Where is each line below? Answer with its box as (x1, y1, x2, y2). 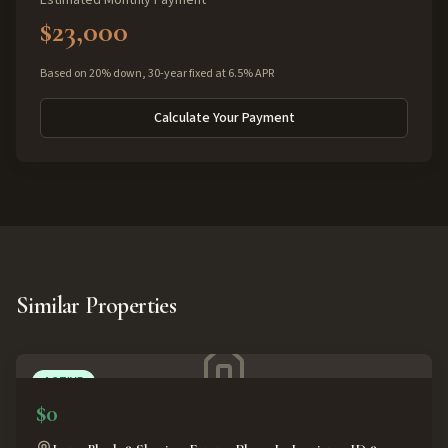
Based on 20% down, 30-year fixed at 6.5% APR (40, 65, 274, 82)
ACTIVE (44, 373, 83, 390)
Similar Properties (16, 291, 177, 320)
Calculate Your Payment (153, 108, 295, 128)
